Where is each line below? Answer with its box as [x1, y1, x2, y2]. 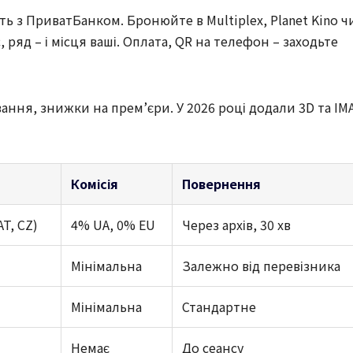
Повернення [182, 174, 261, 194]
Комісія [71, 174, 118, 194]
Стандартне [182, 297, 256, 317]
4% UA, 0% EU [71, 215, 155, 235]
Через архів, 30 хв [182, 215, 291, 235]
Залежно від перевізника [182, 256, 340, 276]
